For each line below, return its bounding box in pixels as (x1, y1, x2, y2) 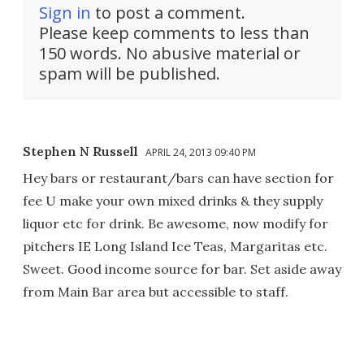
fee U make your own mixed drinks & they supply (23, 192, 323, 209)
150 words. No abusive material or (39, 41, 301, 64)
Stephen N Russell (23, 142, 138, 159)
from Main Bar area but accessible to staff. (23, 283, 288, 300)
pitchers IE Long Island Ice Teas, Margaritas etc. (23, 237, 327, 254)
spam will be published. (39, 62, 220, 84)
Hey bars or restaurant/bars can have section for (23, 169, 334, 186)
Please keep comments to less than (39, 21, 310, 44)
